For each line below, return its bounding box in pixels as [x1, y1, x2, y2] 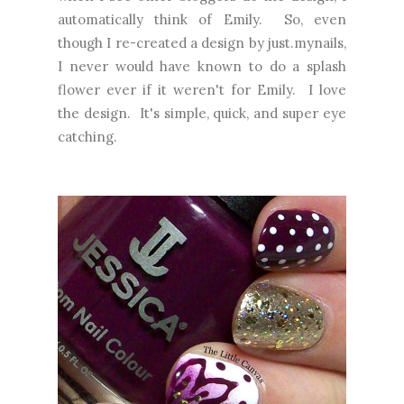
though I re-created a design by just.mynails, [58, 33, 346, 51]
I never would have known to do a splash [58, 57, 346, 75]
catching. [58, 127, 117, 145]
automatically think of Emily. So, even [58, 10, 346, 28]
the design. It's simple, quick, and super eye [58, 104, 346, 122]
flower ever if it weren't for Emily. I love [58, 80, 346, 98]
